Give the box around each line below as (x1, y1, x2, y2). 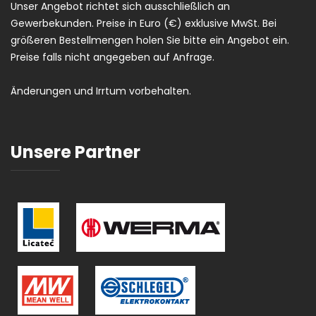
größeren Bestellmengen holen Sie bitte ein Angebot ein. (11, 33, 289, 48)
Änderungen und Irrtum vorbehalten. (11, 84, 191, 99)
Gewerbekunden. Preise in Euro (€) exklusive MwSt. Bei (11, 16, 276, 31)
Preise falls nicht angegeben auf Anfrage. (11, 50, 214, 65)
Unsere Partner (11, 140, 140, 164)
